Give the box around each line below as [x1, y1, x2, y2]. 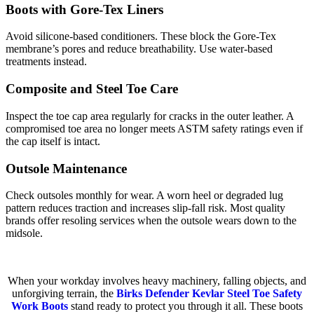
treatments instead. [6, 55, 87, 68]
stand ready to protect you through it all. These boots [68, 300, 303, 313]
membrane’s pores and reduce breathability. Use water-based [6, 43, 273, 55]
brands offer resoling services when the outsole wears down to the [6, 214, 296, 227]
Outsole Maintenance [6, 161, 127, 176]
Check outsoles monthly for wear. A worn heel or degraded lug [6, 189, 283, 202]
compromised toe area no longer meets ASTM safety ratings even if [6, 122, 303, 135]
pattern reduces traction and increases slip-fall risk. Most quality [6, 202, 285, 214]
